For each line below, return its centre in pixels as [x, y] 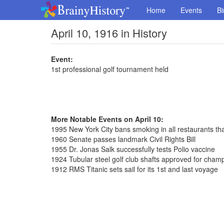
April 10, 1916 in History [109, 33]
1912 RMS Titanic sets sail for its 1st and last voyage [134, 169]
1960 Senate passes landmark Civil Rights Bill [123, 139]
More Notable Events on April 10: [107, 119]
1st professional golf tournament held [110, 69]
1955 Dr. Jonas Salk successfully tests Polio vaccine [133, 149]
